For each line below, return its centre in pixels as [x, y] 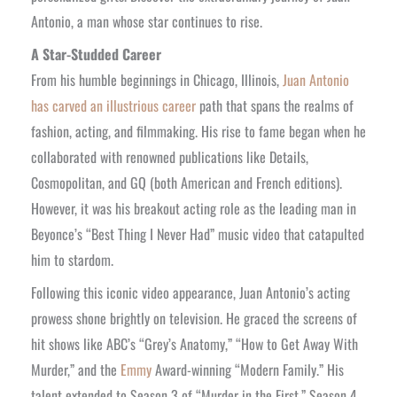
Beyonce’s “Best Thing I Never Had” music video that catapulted [198, 234]
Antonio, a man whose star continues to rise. [147, 21]
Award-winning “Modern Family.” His [248, 369]
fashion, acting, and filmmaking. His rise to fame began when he [198, 131]
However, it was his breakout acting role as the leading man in [194, 208]
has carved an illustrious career [113, 105]
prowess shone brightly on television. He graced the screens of [194, 318]
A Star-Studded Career [96, 54]
